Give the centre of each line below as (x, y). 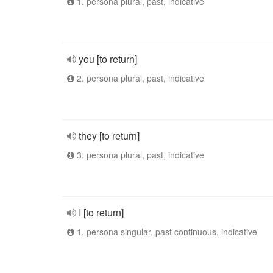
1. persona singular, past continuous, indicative (166, 232)
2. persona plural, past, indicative (139, 78)
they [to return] (109, 136)
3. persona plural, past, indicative (139, 155)
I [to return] (101, 212)
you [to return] (108, 59)
